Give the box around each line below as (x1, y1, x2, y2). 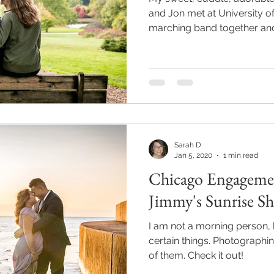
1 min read (223, 150, 258, 160)
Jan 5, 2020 (174, 150, 212, 160)
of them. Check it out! (149, 250, 243, 261)
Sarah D (174, 141, 201, 149)
